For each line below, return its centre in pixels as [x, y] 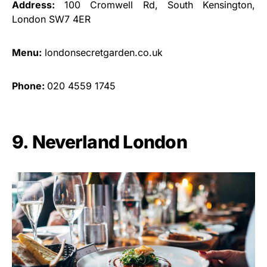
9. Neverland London [100, 142]
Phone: [30, 86]
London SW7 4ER [51, 19]
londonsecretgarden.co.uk [102, 52]
